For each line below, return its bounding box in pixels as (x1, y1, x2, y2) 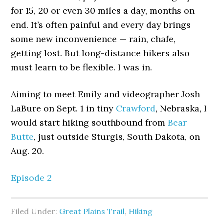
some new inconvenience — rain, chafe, (11, 33, 176, 44)
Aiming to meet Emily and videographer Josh (11, 88, 200, 100)
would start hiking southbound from (11, 116, 168, 128)
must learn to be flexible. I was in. (11, 61, 153, 73)
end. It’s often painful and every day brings (11, 19, 191, 30)
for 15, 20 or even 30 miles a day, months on (11, 4, 195, 16)
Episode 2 (11, 172, 52, 183)
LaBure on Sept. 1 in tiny (11, 102, 116, 114)
